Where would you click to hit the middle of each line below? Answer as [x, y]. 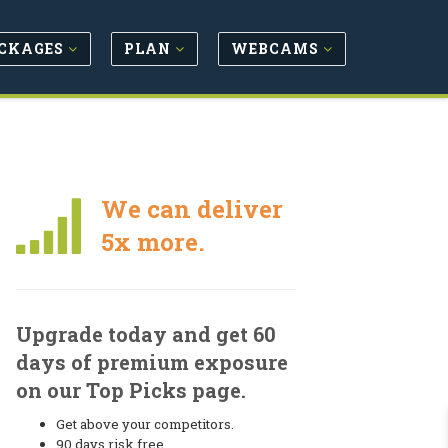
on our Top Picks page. [131, 390]
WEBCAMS [277, 48]
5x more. [152, 242]
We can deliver [191, 209]
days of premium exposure [152, 362]
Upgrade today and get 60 [146, 334]
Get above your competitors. [145, 424]
